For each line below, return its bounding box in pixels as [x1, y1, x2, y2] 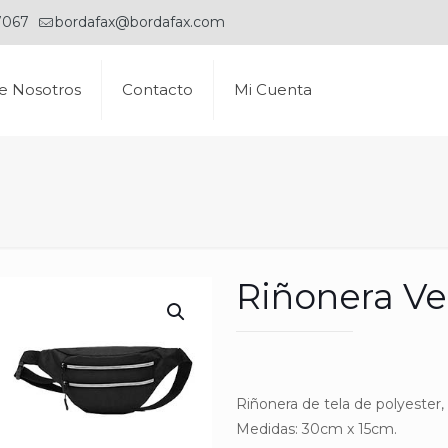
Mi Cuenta [233, 80, 312, 99]
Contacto [121, 80, 193, 99]
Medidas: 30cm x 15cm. [236, 420, 397, 438]
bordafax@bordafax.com [55, 13, 225, 31]
